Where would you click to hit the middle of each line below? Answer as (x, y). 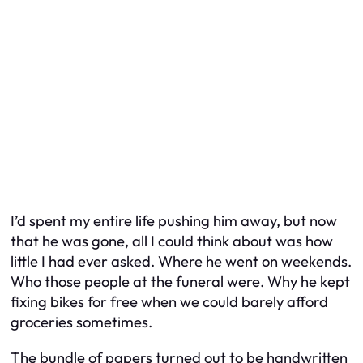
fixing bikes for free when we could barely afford (169, 302)
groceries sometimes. (81, 322)
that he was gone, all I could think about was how (172, 241)
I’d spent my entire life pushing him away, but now (174, 221)
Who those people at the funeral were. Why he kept (180, 282)
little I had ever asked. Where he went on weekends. (181, 262)
